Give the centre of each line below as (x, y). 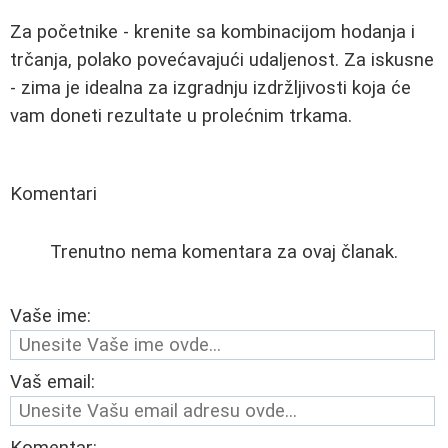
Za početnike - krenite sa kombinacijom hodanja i (212, 31)
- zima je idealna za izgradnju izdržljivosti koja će (210, 87)
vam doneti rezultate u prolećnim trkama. (181, 115)
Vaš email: (52, 381)
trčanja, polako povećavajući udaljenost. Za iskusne (222, 59)
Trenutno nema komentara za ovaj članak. (224, 251)
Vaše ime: (50, 315)
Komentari (53, 193)
